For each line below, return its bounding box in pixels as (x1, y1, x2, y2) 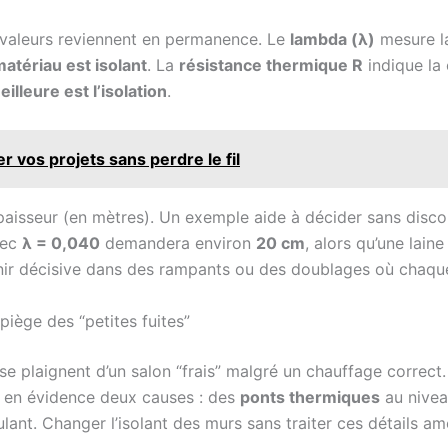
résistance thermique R (179, 55, 363, 76)
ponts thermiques (240, 386, 380, 407)
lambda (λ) (290, 29, 375, 50)
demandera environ (100, 232, 256, 253)
